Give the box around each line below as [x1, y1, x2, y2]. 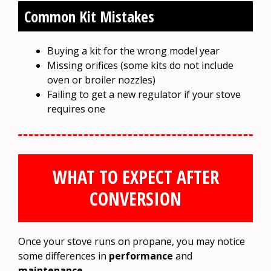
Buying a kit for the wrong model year [47, 44, 220, 57]
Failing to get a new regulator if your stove [47, 87, 241, 101]
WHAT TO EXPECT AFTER [52, 164, 219, 189]
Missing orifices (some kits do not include [47, 58, 233, 72]
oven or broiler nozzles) [47, 73, 155, 87]
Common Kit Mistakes [24, 5, 154, 27]
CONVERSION [90, 186, 181, 211]
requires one [47, 102, 105, 116]
